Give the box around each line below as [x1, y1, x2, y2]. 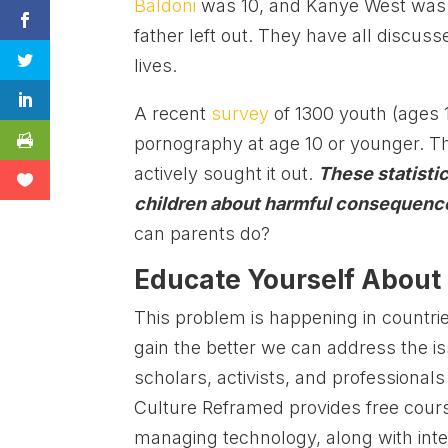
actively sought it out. [134, 163, 319, 185]
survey [211, 103, 270, 125]
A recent [134, 103, 212, 125]
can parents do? [134, 223, 271, 245]
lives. [134, 55, 183, 77]
